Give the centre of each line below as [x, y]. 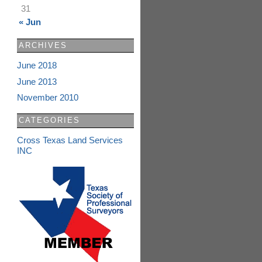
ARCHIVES [43, 45]
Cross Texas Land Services [70, 140]
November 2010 [47, 98]
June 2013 [37, 81]
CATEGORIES [50, 120]
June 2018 [37, 65]
